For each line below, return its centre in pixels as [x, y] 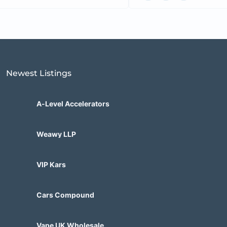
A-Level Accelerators [73, 104]
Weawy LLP [56, 134]
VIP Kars [51, 165]
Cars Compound [65, 195]
